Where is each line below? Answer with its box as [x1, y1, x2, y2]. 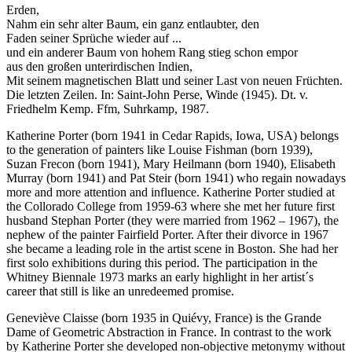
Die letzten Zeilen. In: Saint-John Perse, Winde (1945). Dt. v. [6, 87, 308, 101]
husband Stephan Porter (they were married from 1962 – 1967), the [6, 213, 339, 227]
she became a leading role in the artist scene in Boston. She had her [6, 241, 338, 255]
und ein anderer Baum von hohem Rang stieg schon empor [6, 45, 298, 59]
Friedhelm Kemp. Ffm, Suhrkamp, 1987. [6, 101, 209, 115]
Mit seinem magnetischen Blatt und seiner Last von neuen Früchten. [6, 73, 343, 87]
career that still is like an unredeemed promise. [6, 284, 234, 298]
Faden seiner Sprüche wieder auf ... [6, 31, 181, 45]
